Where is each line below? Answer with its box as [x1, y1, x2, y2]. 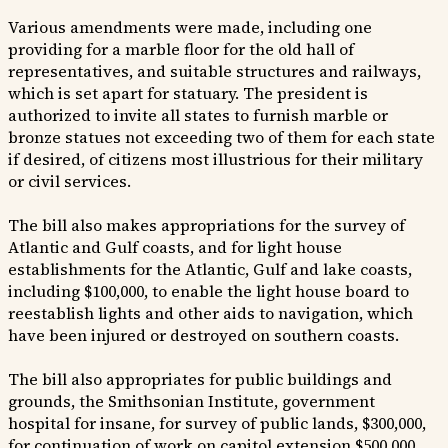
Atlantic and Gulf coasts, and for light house [8, 236, 342, 259]
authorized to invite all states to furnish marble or [8, 104, 388, 127]
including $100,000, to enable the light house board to [8, 280, 409, 303]
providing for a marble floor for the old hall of [8, 38, 354, 61]
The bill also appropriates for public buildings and [8, 368, 392, 391]
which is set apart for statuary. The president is [8, 82, 368, 105]
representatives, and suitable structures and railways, [8, 60, 421, 83]
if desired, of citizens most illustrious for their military [8, 148, 423, 171]
